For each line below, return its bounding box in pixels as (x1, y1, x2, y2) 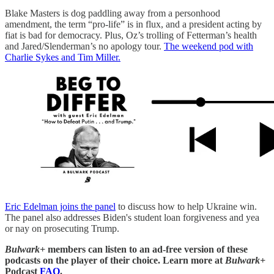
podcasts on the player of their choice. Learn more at (5, 255, 225, 266)
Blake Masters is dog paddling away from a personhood (5, 8, 220, 19)
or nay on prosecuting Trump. (5, 223, 119, 234)
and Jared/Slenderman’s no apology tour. (5, 41, 164, 52)
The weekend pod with (164, 41, 253, 52)
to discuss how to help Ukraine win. (116, 201, 257, 212)
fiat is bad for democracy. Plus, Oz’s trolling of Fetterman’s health (5, 30, 257, 41)
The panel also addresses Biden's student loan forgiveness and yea (5, 212, 259, 223)
